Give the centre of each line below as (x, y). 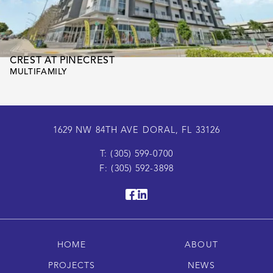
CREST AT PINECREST (62, 61)
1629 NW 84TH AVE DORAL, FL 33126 (136, 131)
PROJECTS (72, 266)
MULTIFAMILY (38, 73)
